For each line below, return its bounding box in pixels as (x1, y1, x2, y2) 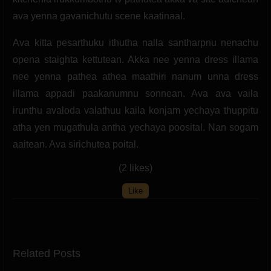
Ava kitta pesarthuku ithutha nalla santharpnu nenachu (13, 37, 258, 48)
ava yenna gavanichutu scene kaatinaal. (13, 10, 185, 21)
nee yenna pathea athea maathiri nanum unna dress (13, 71, 258, 82)
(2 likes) (119, 162, 152, 173)
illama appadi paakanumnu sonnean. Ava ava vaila (13, 88, 258, 99)
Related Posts (13, 247, 80, 260)
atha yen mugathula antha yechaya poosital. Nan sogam (13, 122, 258, 132)
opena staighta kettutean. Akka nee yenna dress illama (13, 54, 258, 65)
